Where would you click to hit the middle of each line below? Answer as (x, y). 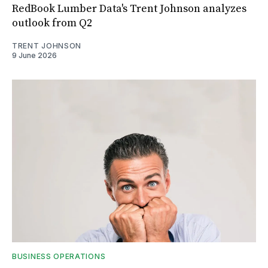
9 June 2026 (34, 55)
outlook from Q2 (52, 23)
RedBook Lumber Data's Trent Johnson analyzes (129, 8)
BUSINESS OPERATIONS (59, 256)
